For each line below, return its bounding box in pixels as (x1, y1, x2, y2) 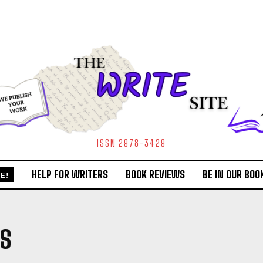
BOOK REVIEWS (125, 168, 185, 181)
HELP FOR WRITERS (31, 168, 108, 181)
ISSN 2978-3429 (97, 137, 166, 149)
